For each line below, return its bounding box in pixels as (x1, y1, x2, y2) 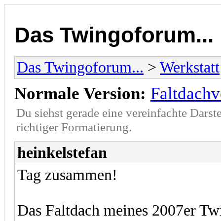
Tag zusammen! (17, 166, 121, 184)
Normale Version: (14, 83, 146, 103)
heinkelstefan (17, 144, 107, 161)
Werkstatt (160, 58, 220, 76)
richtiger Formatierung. (16, 119, 132, 134)
